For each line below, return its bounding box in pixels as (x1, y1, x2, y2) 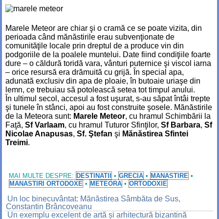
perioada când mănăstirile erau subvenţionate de (5, 33, 175, 42)
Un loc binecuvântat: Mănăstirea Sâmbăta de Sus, (7, 194, 180, 203)
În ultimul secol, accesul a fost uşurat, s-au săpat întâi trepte (5, 94, 210, 103)
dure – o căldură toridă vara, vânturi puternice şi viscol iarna (5, 59, 211, 68)
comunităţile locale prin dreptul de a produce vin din (5, 42, 184, 50)
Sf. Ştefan (77, 130, 112, 138)
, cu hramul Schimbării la (125, 112, 211, 121)
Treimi (5, 138, 28, 147)
